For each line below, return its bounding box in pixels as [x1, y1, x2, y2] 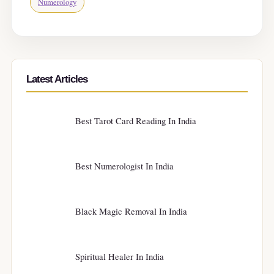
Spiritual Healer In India [75, 250, 164, 262]
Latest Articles [26, 73, 87, 86]
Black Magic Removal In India [75, 204, 187, 217]
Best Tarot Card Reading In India [75, 114, 196, 127]
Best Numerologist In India [75, 159, 174, 172]
